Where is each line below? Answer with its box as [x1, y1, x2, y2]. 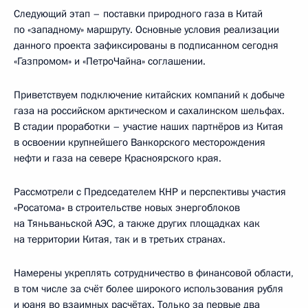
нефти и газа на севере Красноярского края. [14, 151, 221, 165]
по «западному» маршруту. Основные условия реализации [14, 22, 279, 36]
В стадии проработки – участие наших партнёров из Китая [14, 119, 283, 133]
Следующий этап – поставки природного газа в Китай [14, 6, 263, 21]
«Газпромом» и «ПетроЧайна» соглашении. [14, 54, 206, 68]
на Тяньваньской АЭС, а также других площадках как [14, 216, 260, 230]
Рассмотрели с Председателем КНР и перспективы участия [14, 184, 286, 199]
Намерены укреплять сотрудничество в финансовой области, [14, 265, 294, 280]
